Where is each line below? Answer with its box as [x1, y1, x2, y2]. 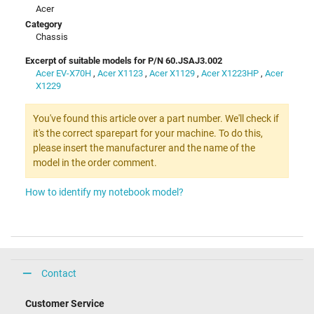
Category [25, 19, 62, 30]
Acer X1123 [97, 68, 143, 79]
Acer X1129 [149, 68, 195, 79]
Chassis [36, 32, 68, 43]
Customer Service [25, 298, 104, 310]
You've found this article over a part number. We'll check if [33, 113, 279, 125]
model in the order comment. [33, 157, 157, 169]
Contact [41, 267, 76, 279]
